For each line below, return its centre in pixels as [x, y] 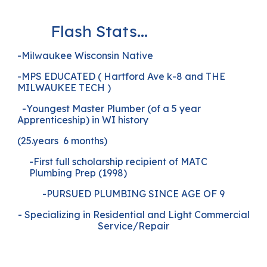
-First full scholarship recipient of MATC [119, 162]
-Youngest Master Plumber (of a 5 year [109, 108]
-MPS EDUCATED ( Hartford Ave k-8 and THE [122, 76]
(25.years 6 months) [63, 141]
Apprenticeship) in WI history [84, 120]
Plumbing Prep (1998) [78, 173]
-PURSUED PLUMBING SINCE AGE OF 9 [133, 194]
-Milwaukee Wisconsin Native [86, 55]
